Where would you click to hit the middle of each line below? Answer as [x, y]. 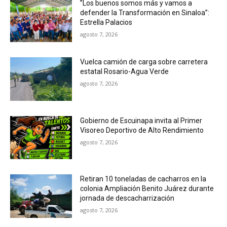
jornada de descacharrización [127, 198]
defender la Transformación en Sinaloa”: [145, 13]
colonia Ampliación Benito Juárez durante [147, 189]
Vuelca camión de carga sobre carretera [144, 62]
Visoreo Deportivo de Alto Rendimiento [142, 130]
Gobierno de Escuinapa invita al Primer [141, 120]
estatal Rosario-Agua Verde [125, 71]
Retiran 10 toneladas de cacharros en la [143, 179]
